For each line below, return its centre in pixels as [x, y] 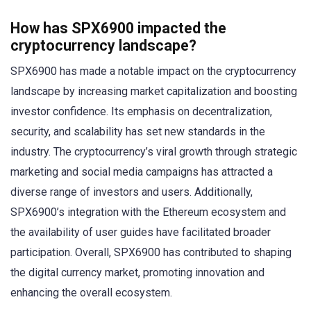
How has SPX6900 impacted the [118, 28]
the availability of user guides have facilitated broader [141, 232]
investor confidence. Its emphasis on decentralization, [141, 111]
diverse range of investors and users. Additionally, [132, 192]
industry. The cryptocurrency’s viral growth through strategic [154, 151]
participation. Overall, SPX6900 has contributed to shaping [151, 252]
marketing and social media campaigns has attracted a [142, 171]
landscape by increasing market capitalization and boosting [154, 91]
